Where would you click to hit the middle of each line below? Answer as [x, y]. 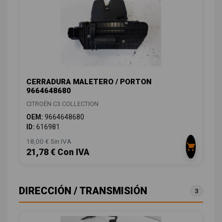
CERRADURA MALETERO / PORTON [89, 82]
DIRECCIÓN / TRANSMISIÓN [83, 191]
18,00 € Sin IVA [49, 141]
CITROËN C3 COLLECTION [62, 104]
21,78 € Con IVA [58, 152]
